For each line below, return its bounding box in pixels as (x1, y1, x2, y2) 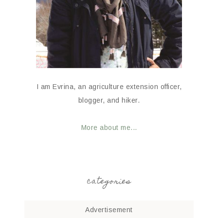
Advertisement (85, 206, 133, 214)
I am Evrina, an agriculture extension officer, (36, 83, 182, 91)
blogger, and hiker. (78, 96, 140, 105)
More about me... (81, 124, 137, 132)
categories (87, 175, 131, 190)
